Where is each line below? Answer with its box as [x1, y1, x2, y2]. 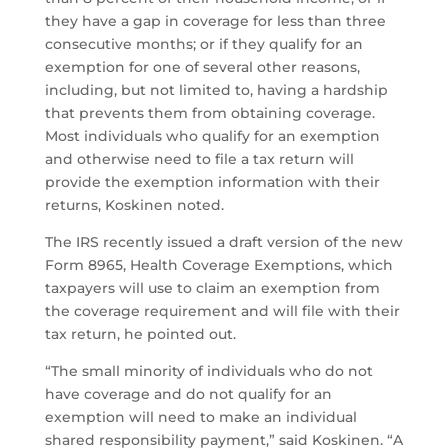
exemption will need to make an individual [44, 408, 357, 427]
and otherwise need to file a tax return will [44, 150, 354, 169]
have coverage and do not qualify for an [44, 385, 332, 404]
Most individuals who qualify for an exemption [44, 127, 380, 146]
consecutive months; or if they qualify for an [44, 35, 363, 54]
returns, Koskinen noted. [44, 196, 224, 215]
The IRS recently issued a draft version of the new [44, 233, 403, 252]
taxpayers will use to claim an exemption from [44, 279, 380, 298]
